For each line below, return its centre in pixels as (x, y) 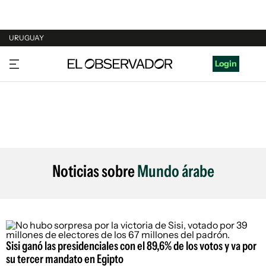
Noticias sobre (94, 171)
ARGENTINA (33, 83)
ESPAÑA (25, 105)
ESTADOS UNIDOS (45, 128)
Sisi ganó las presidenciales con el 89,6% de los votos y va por (131, 246)
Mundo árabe (175, 171)
